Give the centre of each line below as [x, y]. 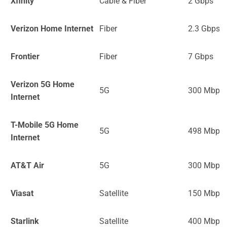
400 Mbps [206, 221]
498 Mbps [206, 131]
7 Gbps [201, 56]
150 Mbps [206, 193]
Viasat [22, 193]
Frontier [25, 56]
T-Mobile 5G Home [45, 125]
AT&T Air [27, 165]
